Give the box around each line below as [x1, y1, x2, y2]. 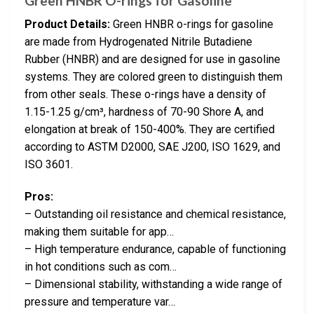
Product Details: [25, 18, 110, 32]
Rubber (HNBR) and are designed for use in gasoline [25, 53, 280, 67]
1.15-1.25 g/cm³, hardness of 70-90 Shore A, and [25, 105, 264, 119]
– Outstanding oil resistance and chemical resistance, [25, 207, 286, 221]
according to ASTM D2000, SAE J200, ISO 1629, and [25, 140, 280, 154]
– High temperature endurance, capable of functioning [25, 243, 286, 257]
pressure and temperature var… [25, 295, 175, 309]
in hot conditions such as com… [25, 260, 177, 274]
